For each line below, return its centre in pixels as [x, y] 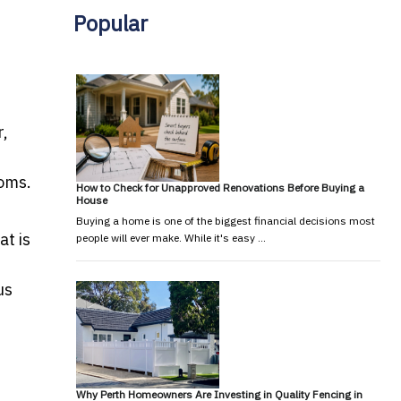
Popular [110, 23]
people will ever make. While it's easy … [171, 237]
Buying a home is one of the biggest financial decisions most [225, 220]
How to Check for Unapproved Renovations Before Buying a [220, 187]
